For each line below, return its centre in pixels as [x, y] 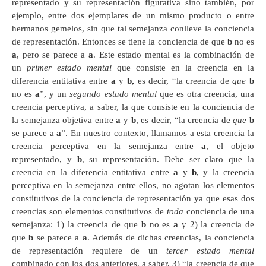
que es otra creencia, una [205, 94]
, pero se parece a [53, 54]
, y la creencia [225, 172]
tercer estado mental [210, 250]
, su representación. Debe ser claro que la [168, 159]
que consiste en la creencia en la [183, 67]
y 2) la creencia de [216, 224]
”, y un [55, 94]
